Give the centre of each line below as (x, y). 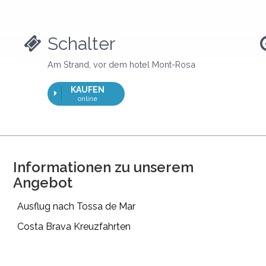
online (88, 98)
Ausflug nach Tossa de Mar (76, 206)
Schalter (81, 43)
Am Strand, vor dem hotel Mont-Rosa (121, 64)
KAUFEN (88, 89)
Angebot (42, 182)
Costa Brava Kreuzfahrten (74, 226)
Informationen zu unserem (103, 167)
